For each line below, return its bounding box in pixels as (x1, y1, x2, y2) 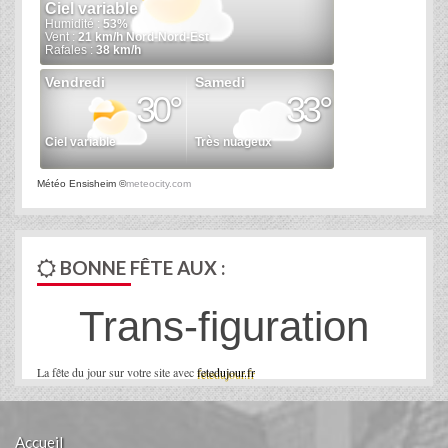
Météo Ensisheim (37, 178, 116, 190)
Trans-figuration (79, 303, 369, 351)
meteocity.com (126, 178, 191, 190)
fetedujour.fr (197, 364, 255, 381)
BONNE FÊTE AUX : (56, 256, 226, 280)
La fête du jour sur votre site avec (37, 364, 197, 381)
